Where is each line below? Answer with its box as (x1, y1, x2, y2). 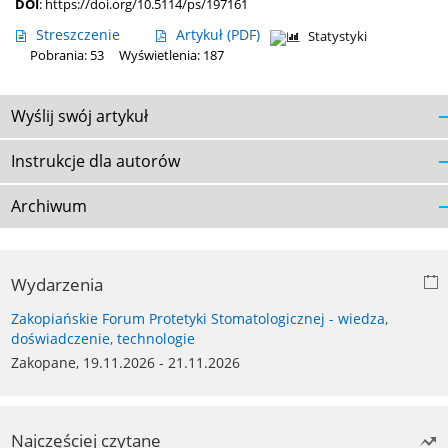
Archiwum (11, 195, 87, 218)
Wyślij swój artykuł (11, 105, 148, 128)
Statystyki (308, 28, 367, 46)
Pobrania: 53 (30, 47, 104, 65)
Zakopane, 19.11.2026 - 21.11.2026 (11, 353, 240, 373)
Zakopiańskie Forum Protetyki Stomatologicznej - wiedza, (11, 309, 388, 329)
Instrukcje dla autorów (11, 150, 180, 173)
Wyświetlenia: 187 (119, 47, 224, 65)
